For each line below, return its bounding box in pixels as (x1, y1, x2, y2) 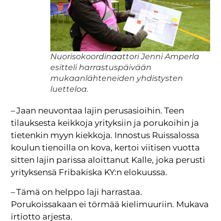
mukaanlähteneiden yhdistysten (50, 74, 184, 83)
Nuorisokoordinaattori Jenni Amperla (50, 52, 200, 62)
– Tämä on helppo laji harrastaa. (11, 186, 143, 197)
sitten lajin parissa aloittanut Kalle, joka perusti (11, 155, 206, 165)
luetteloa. (50, 84, 89, 94)
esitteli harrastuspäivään (50, 63, 152, 73)
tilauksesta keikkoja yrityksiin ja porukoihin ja (11, 118, 199, 128)
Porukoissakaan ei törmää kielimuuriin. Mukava (11, 199, 209, 209)
